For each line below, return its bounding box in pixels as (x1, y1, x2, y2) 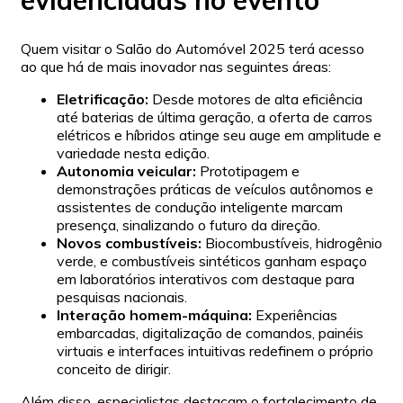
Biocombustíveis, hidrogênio (201, 233, 382, 252)
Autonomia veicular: (57, 161, 196, 180)
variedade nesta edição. (57, 143, 210, 162)
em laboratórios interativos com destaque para (57, 269, 354, 288)
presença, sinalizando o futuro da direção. (57, 215, 320, 234)
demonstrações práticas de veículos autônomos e (57, 179, 373, 198)
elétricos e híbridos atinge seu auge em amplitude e (57, 125, 381, 144)
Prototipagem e (196, 161, 300, 180)
